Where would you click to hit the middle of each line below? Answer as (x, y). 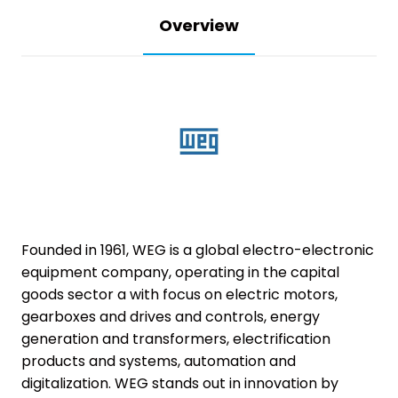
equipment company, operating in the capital (180, 272)
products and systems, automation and (159, 361)
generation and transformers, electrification (176, 338)
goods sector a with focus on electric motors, (179, 294)
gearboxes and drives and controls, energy (171, 316)
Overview (199, 25)
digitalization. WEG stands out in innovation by (180, 383)
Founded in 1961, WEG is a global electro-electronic (198, 250)
